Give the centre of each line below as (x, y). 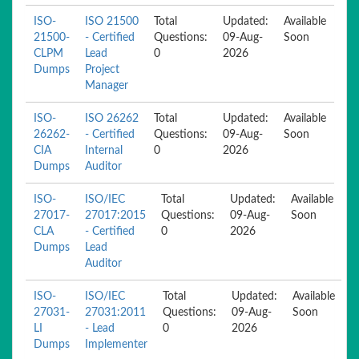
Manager (107, 86)
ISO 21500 (112, 22)
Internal (104, 151)
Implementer (116, 345)
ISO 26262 (112, 119)
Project (102, 70)
